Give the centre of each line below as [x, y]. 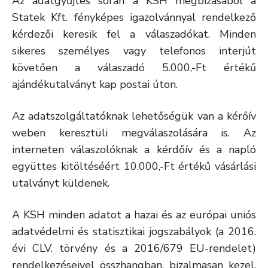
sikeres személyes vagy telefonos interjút [134, 51]
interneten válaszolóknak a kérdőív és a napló [134, 150]
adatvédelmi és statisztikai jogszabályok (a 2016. [134, 232]
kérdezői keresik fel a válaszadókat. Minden [134, 34]
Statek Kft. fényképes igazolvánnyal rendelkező [134, 17]
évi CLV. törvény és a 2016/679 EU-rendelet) [134, 248]
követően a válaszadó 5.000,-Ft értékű [134, 68]
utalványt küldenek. [61, 183]
